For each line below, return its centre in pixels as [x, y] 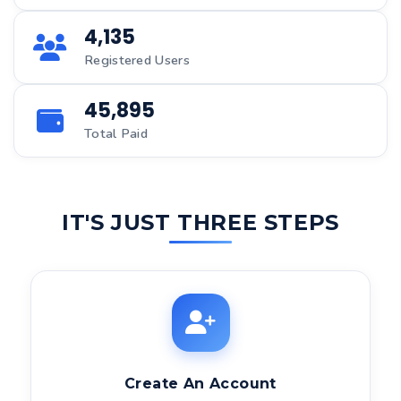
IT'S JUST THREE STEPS [200, 222]
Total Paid [116, 133]
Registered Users [137, 60]
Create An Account [200, 384]
